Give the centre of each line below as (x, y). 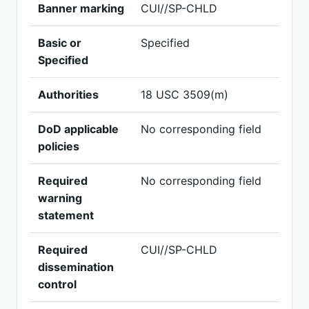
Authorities (68, 94)
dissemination (76, 267)
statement (66, 215)
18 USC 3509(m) (185, 94)
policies (59, 146)
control (57, 284)
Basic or (60, 43)
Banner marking (81, 8)
